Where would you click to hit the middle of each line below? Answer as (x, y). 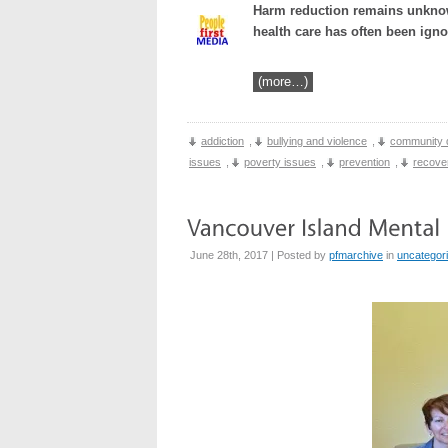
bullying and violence (317, 141)
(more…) (283, 81)
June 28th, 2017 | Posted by (259, 255)
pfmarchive (356, 255)
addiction (222, 141)
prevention (364, 162)
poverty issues (280, 162)
